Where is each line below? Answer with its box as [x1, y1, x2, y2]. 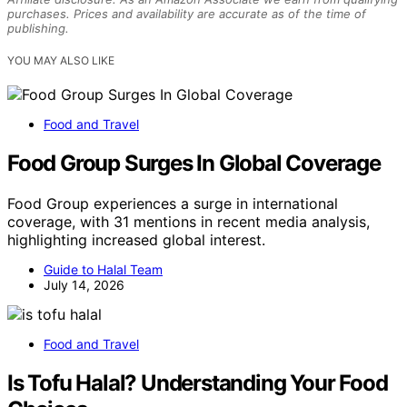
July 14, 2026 [44, 276, 124, 293]
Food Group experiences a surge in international [7, 194, 338, 213]
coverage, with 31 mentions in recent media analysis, [7, 212, 370, 231]
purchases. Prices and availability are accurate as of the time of [7, 5, 366, 21]
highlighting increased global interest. [7, 230, 265, 249]
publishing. [7, 20, 69, 35]
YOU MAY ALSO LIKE [7, 53, 114, 67]
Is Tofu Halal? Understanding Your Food [7, 369, 388, 396]
